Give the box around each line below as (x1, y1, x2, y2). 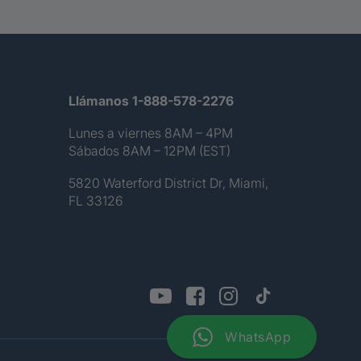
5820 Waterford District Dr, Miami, (68, 175, 268, 191)
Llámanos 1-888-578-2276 (68, 93, 234, 109)
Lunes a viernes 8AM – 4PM (68, 125, 233, 141)
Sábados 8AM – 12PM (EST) (68, 143, 230, 159)
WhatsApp (225, 329, 291, 345)
